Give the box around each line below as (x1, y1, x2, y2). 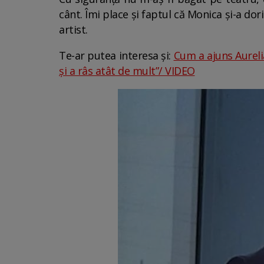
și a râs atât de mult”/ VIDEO (59, 64, 195, 78)
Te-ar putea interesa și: (59, 48, 174, 62)
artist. (59, 22, 88, 37)
